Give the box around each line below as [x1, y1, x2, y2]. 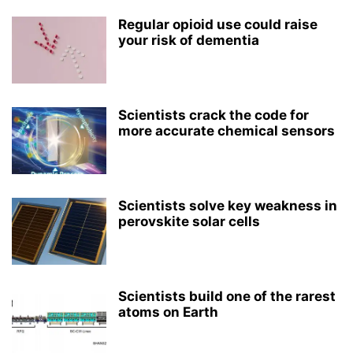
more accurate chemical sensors [118, 123, 335, 139]
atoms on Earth [118, 304, 218, 320]
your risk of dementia [118, 32, 259, 48]
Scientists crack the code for [118, 107, 309, 123]
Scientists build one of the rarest [118, 288, 336, 304]
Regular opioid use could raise [118, 17, 318, 32]
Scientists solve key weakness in [118, 198, 337, 214]
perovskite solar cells [118, 214, 260, 229]
